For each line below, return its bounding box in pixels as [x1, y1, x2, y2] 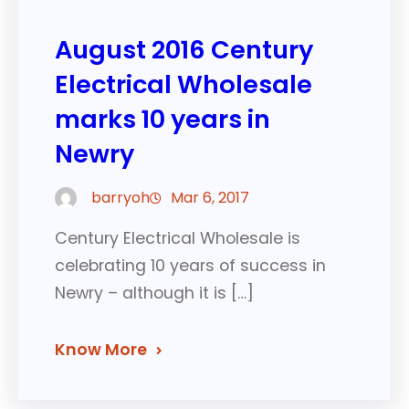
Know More [55, 338, 147, 361]
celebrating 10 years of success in [55, 254, 326, 277]
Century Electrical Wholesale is [55, 226, 300, 249]
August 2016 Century [55, 31, 313, 68]
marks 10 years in [55, 100, 270, 137]
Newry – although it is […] [55, 281, 254, 304]
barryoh [91, 186, 150, 208]
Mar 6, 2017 [171, 186, 249, 208]
